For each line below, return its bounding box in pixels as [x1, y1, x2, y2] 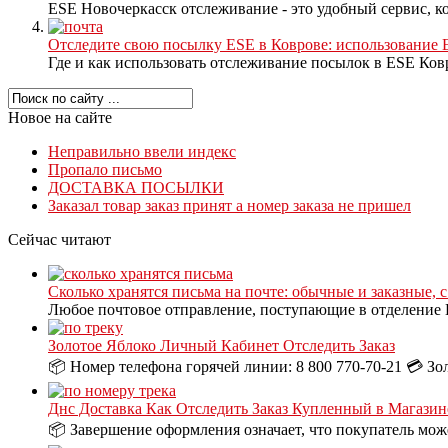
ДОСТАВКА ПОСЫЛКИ [48, 179, 224, 197]
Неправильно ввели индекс [48, 143, 236, 161]
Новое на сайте [8, 109, 112, 127]
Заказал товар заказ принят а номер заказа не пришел [48, 197, 411, 215]
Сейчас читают [8, 231, 111, 249]
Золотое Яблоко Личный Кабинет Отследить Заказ [48, 337, 395, 355]
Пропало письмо [48, 161, 162, 179]
